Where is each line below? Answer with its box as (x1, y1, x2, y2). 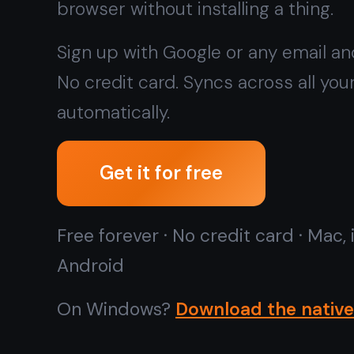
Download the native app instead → (117, 80, 324, 96)
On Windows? (38, 80, 117, 96)
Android (38, 51, 83, 67)
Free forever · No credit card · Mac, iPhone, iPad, (38, 31, 303, 47)
